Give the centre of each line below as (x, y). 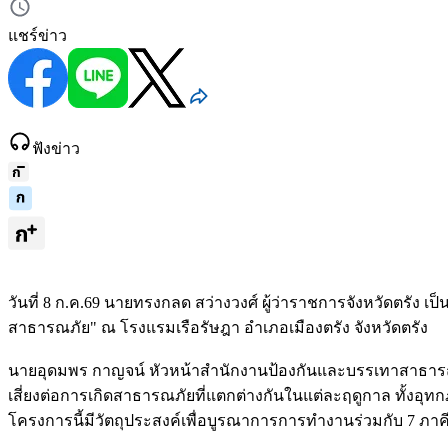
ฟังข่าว (56, 149)
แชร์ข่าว (37, 36)
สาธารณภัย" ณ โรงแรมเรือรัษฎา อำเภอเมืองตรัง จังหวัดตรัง (220, 328)
